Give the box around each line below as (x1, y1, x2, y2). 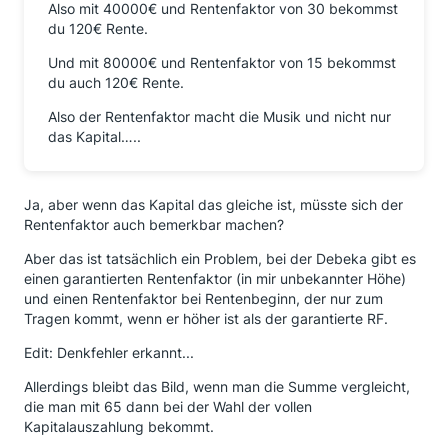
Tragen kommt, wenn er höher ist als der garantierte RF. (24, 310, 388, 327)
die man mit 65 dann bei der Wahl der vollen (24, 398, 312, 415)
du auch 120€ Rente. (48, 74, 184, 91)
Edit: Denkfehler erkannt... (24, 344, 194, 361)
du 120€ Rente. (48, 20, 148, 37)
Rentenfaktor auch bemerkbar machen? (24, 216, 284, 233)
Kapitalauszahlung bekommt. (24, 418, 214, 435)
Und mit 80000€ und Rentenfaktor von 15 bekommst (48, 54, 396, 71)
